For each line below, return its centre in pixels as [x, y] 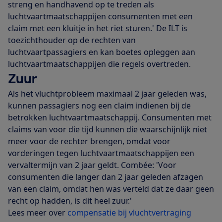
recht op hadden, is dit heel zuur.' [70, 200]
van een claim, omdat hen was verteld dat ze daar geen [111, 189]
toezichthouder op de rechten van [72, 40]
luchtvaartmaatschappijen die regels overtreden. [99, 64]
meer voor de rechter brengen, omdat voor [89, 141]
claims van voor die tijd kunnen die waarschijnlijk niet [108, 129]
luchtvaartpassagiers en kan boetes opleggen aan [102, 52]
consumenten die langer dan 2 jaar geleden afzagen [106, 177]
